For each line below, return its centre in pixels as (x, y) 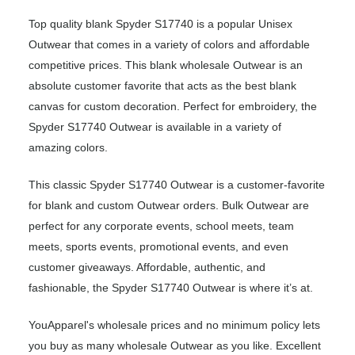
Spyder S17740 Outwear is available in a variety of (155, 127)
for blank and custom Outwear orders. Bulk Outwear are (169, 206)
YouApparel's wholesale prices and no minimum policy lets (174, 325)
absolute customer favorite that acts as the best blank (162, 86)
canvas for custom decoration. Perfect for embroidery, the (173, 107)
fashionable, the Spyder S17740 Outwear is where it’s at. (171, 288)
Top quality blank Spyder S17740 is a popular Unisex (160, 24)
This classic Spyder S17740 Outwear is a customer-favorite (177, 185)
